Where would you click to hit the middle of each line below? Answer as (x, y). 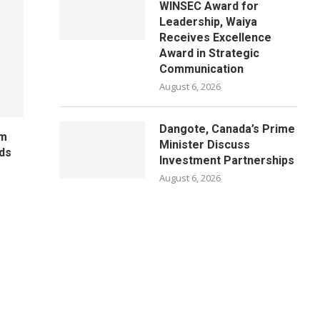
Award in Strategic (210, 53)
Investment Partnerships (227, 160)
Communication (202, 69)
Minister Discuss (205, 145)
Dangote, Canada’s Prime (227, 129)
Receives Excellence (216, 37)
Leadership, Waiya (209, 22)
